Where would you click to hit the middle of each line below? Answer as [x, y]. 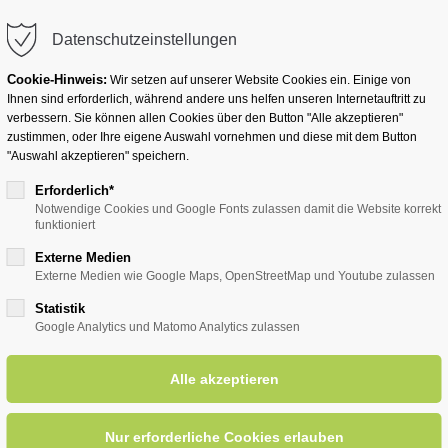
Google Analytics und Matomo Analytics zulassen [167, 327]
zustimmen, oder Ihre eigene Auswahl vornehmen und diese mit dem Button [211, 137]
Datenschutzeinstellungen [144, 39]
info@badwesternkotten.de [116, 30]
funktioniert [64, 225]
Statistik [59, 308]
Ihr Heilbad [83, 148]
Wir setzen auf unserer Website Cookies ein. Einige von [258, 80]
